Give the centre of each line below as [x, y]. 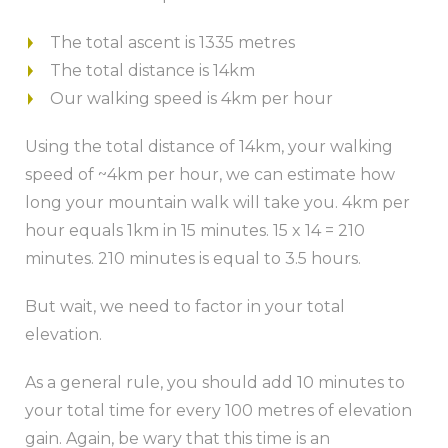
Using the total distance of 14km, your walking [209, 146]
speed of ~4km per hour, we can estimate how [210, 174]
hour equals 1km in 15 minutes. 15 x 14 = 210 [195, 230]
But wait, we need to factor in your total [185, 306]
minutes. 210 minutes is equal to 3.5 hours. [193, 258]
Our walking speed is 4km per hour [191, 98]
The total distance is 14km [152, 70]
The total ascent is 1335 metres [172, 42]
